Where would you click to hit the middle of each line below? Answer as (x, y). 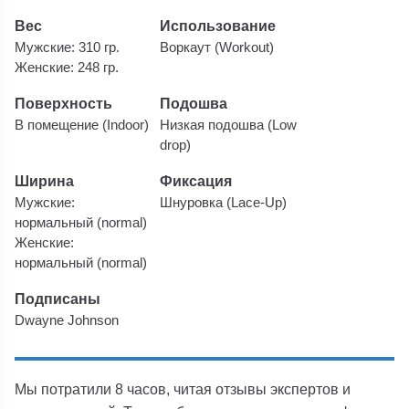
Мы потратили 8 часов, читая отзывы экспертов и (183, 389)
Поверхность (64, 103)
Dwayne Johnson (67, 320)
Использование (218, 25)
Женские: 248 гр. (67, 67)
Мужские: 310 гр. (68, 47)
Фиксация (196, 180)
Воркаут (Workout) (217, 47)
